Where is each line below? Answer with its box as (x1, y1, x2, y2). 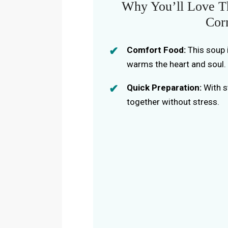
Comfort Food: (127, 44, 186, 55)
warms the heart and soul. (127, 59, 226, 69)
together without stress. (127, 96, 220, 107)
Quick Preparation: (127, 82, 202, 93)
